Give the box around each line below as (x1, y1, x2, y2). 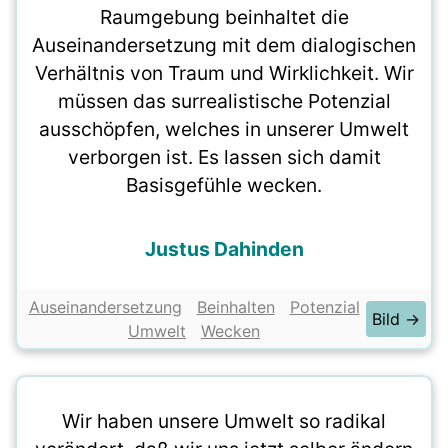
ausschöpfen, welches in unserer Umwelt (39, 117, 409, 141)
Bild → (372, 309, 420, 329)
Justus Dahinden (144, 237, 304, 261)
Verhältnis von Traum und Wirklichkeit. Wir (34, 61, 414, 85)
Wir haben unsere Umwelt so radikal (62, 409, 386, 433)
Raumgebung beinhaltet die (99, 5, 349, 29)
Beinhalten (196, 297, 275, 317)
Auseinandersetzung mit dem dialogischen (32, 33, 416, 57)
